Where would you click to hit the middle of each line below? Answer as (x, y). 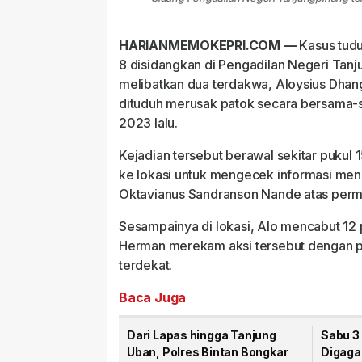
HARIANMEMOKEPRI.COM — (208, 45)
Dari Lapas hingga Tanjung (202, 335)
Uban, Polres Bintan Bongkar (208, 352)
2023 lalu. (148, 123)
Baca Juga (153, 297)
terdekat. (146, 265)
